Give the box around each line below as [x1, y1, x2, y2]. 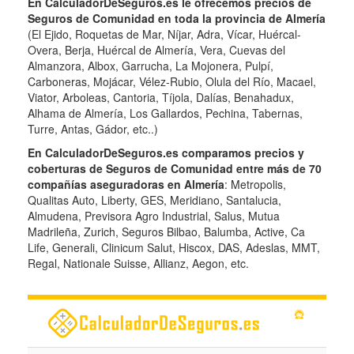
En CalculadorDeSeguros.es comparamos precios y [28, 144, 304, 160]
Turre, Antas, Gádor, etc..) [28, 120, 158, 137]
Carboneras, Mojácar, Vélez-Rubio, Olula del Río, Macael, [28, 73, 316, 89]
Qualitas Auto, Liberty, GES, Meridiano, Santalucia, [28, 191, 281, 208]
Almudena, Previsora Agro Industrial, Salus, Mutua [28, 207, 280, 224]
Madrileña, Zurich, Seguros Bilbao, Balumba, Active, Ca [28, 223, 305, 239]
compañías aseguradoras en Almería [28, 175, 224, 192]
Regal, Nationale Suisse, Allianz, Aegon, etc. [28, 254, 249, 271]
